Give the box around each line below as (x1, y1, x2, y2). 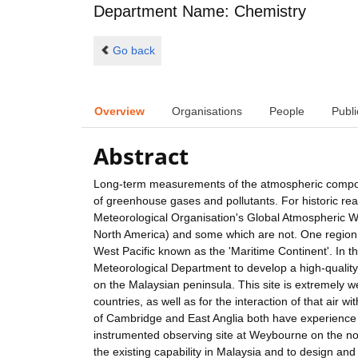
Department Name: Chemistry (93, 2, 306, 21)
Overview (94, 104, 145, 117)
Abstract (93, 141, 189, 172)
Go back (112, 43, 155, 57)
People (269, 104, 304, 117)
